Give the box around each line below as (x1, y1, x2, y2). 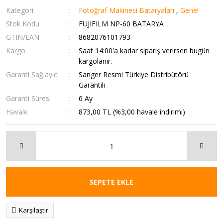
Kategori (6, 5, 33, 15)
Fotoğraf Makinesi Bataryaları (79, 5, 175, 15)
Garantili (79, 80, 106, 90)
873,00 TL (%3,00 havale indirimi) (79, 107, 186, 116)
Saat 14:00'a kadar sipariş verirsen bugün (79, 46, 210, 55)
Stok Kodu (6, 19, 39, 28)
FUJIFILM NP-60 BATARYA (79, 19, 164, 28)
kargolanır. (79, 56, 112, 66)
